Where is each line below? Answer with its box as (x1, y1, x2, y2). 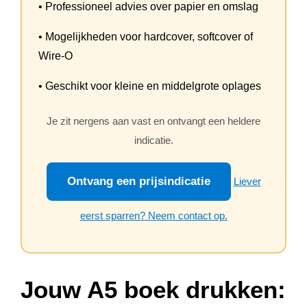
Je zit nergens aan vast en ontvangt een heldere (47, 115, 260, 127)
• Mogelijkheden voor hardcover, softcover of (38, 31, 253, 42)
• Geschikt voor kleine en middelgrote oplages (38, 80, 261, 92)
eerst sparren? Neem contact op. (79, 210, 228, 221)
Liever (233, 175, 261, 187)
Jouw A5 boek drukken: (21, 276, 286, 303)
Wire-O (38, 50, 73, 62)
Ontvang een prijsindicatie (66, 175, 210, 188)
